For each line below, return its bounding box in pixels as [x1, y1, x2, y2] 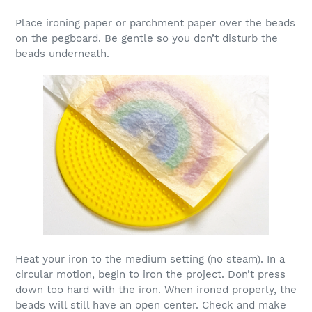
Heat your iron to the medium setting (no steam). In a [15, 253, 285, 266]
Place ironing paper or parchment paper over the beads [15, 17, 295, 30]
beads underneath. [15, 47, 109, 61]
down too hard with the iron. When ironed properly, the [15, 283, 297, 297]
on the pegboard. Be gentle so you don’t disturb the [15, 32, 278, 45]
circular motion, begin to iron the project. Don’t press [15, 268, 286, 281]
